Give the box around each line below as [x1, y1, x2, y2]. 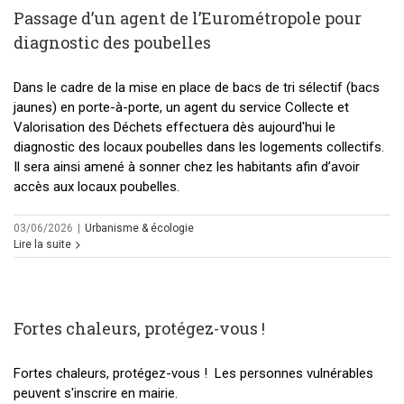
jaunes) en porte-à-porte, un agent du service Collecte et [14, 99, 349, 116]
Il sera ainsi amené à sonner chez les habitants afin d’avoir [14, 159, 360, 176]
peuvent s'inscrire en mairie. [14, 385, 178, 402]
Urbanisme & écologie [85, 222, 194, 235]
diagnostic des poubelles [14, 32, 211, 54]
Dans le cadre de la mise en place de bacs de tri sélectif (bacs [14, 79, 380, 96]
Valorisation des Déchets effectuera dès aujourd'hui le [14, 119, 335, 136]
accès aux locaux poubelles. [14, 179, 179, 196]
